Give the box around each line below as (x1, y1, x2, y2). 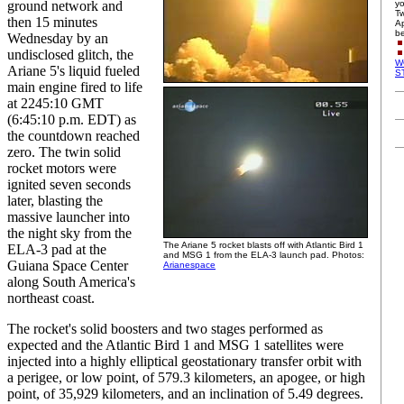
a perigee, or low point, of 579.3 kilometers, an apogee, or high (7, 370, 365, 385)
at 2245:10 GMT (7, 96, 104, 111)
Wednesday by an (7, 31, 108, 46)
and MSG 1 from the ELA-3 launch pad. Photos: (163, 250, 364, 260)
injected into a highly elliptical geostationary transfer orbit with (7, 353, 362, 369)
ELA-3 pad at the (7, 242, 106, 257)
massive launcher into (7, 209, 130, 225)
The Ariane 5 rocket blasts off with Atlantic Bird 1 (163, 240, 363, 250)
